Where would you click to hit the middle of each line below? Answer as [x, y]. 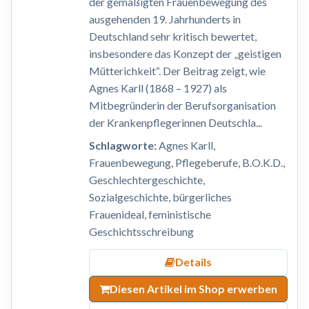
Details [193, 262]
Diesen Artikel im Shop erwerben [193, 288]
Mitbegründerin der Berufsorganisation [182, 106]
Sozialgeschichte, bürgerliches [160, 197]
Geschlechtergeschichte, [147, 180]
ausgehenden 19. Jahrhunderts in [165, 19]
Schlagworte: [122, 146]
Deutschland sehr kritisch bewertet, [172, 37]
